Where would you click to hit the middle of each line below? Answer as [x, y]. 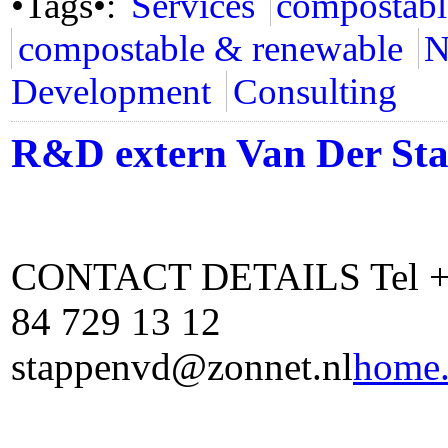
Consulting [314, 91]
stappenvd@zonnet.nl [182, 366]
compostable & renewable [210, 48]
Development [111, 91]
